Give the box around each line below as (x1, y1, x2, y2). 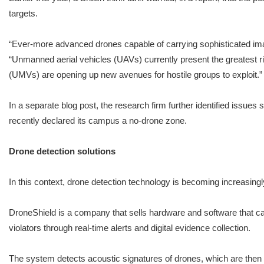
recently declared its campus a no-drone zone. (9, 115, 187, 126)
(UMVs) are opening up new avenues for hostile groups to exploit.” (9, 69, 262, 80)
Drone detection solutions (9, 146, 115, 156)
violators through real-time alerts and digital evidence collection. (9, 222, 250, 233)
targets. (9, 8, 38, 18)
